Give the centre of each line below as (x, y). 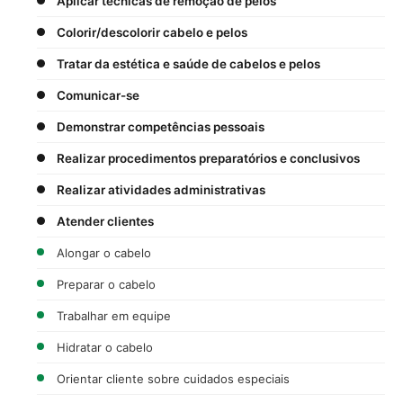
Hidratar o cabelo (105, 347)
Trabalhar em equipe (114, 315)
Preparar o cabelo (106, 284)
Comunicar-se (98, 95)
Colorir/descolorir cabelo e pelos (152, 32)
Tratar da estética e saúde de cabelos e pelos (188, 63)
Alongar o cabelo (104, 252)
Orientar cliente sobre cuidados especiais (173, 378)
